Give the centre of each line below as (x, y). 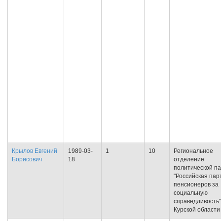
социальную (191, 193)
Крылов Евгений (35, 151)
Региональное (193, 151)
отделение (189, 159)
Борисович (27, 159)
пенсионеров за (196, 184)
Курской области (197, 210)
